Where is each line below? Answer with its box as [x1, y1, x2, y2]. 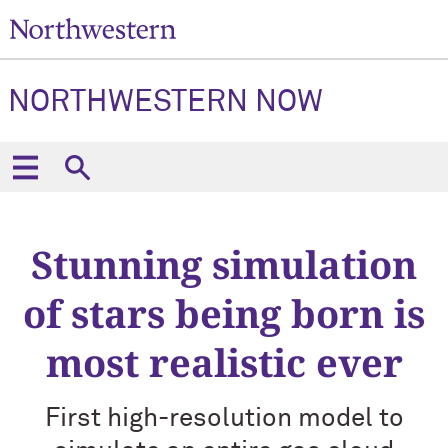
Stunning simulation [31, 238, 417, 290]
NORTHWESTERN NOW [8, 88, 323, 118]
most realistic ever [45, 336, 403, 388]
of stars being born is [23, 287, 425, 339]
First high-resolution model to [44, 406, 404, 432]
